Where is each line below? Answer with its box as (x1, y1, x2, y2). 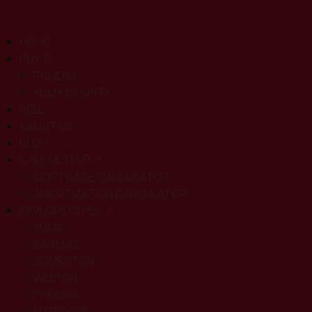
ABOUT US (19, 118, 74, 134)
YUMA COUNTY (33, 85, 111, 100)
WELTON (33, 270, 77, 286)
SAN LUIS (33, 237, 79, 252)
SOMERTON (33, 253, 94, 269)
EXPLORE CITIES (19, 203, 102, 218)
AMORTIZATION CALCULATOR (33, 186, 187, 201)
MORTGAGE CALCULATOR (33, 169, 169, 185)
